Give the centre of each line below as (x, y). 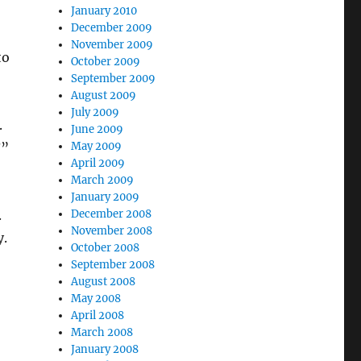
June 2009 (98, 129)
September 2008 (113, 265)
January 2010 (104, 11)
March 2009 (103, 180)
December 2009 (112, 28)
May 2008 (96, 299)
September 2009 (114, 79)
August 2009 (104, 95)
